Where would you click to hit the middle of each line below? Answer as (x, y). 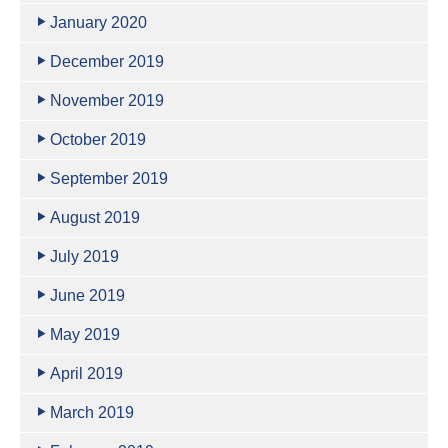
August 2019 (95, 217)
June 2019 (87, 295)
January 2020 (98, 22)
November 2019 (107, 100)
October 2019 (98, 139)
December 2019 (107, 61)
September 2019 (109, 178)
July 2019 (84, 256)
